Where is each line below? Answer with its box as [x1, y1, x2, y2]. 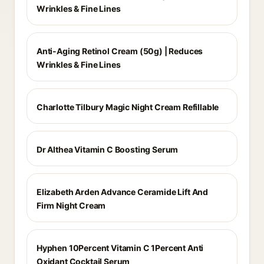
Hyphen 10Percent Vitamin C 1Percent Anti [37, 243, 204, 253]
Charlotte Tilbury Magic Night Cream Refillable [37, 102, 219, 112]
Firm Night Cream [37, 200, 106, 210]
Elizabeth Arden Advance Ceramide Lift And [37, 187, 209, 197]
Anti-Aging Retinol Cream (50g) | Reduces [37, 46, 203, 56]
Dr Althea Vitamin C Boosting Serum [37, 144, 179, 154]
